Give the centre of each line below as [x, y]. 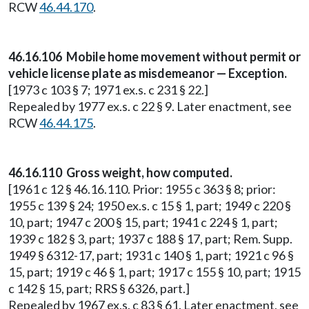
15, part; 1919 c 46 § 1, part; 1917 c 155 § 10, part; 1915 [154, 272]
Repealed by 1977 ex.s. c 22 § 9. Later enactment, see [150, 106]
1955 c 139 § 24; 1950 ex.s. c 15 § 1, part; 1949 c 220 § [150, 206]
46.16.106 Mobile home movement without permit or [154, 57]
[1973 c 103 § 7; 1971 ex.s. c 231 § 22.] [108, 90]
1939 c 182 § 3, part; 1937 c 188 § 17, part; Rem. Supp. [150, 239]
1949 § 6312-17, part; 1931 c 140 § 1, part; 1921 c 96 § [151, 255]
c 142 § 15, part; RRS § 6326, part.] [99, 288]
